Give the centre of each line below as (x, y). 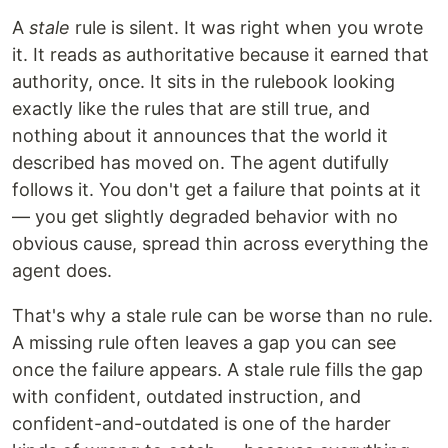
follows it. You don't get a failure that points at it (216, 189)
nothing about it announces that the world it (200, 135)
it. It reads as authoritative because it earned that (220, 54)
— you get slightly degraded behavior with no (205, 216)
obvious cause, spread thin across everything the (220, 243)
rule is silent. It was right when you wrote (246, 27)
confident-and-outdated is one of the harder (201, 423)
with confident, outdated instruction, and (186, 396)
